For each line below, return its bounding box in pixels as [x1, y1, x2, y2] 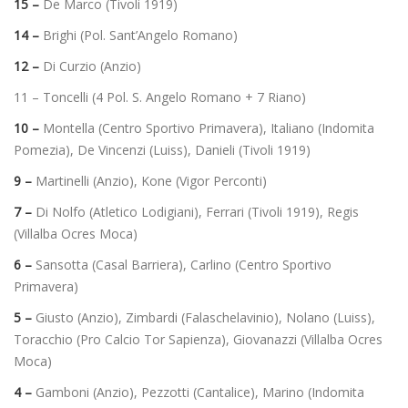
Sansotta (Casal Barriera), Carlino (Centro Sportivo [36, 256, 331, 274]
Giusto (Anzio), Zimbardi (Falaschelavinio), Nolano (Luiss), [36, 309, 375, 327]
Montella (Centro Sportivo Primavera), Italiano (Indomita [43, 119, 374, 138]
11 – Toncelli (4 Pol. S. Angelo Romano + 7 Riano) [14, 88, 306, 107]
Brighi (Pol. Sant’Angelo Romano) [39, 26, 238, 45]
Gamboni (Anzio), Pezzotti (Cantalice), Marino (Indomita [36, 383, 364, 402]
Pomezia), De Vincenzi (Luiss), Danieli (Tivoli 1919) [14, 141, 311, 159]
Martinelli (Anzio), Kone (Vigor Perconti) [32, 172, 267, 190]
